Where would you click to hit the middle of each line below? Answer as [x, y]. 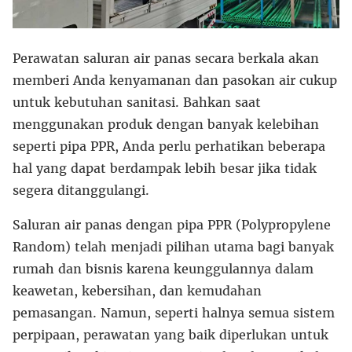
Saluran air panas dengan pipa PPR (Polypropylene [172, 225]
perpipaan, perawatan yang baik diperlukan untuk [170, 335]
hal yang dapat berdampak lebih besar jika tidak [165, 169]
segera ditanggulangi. [81, 191]
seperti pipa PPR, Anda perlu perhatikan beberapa [169, 147]
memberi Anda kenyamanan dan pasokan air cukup [175, 81]
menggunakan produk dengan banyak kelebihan [166, 125]
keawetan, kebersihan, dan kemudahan [137, 291]
